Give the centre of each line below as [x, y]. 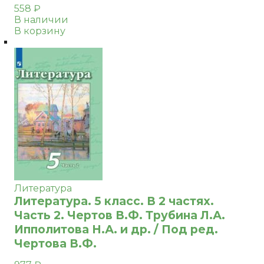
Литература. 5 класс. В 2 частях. [114, 201]
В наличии [41, 20]
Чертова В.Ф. [55, 243]
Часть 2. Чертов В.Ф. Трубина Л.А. [120, 215]
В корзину [40, 31]
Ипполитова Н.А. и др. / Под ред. [116, 229]
